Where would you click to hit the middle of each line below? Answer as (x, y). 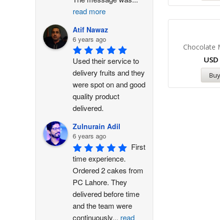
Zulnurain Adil (96, 126)
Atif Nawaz (90, 29)
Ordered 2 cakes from (108, 170)
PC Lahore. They (100, 182)
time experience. (99, 158)
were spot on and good (109, 84)
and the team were (102, 206)
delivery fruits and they (109, 72)
